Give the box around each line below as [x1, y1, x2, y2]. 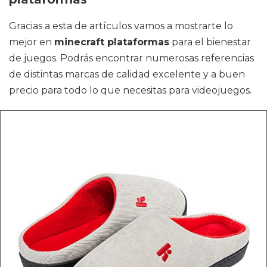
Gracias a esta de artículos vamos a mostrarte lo [9, 20, 233, 32]
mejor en [9, 36, 54, 48]
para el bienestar [169, 36, 251, 48]
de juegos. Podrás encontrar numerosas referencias [9, 52, 254, 64]
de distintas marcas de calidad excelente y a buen [9, 69, 245, 80]
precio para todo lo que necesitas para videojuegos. [9, 85, 252, 96]
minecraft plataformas [54, 36, 169, 48]
